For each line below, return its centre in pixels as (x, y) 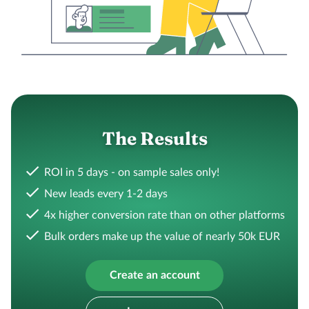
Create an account (154, 276)
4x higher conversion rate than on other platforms (165, 216)
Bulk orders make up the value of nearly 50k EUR (162, 237)
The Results (154, 139)
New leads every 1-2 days (106, 194)
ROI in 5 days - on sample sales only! (132, 173)
